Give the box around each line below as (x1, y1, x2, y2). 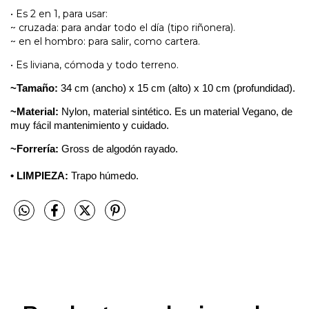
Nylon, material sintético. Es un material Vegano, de (59, 106, 292, 117)
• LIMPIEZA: (10, 170, 71, 181)
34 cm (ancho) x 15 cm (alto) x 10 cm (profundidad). (58, 82, 298, 94)
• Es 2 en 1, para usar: (10, 7, 110, 20)
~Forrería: (10, 143, 59, 154)
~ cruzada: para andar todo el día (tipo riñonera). (10, 21, 235, 34)
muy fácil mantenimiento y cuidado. (10, 119, 169, 131)
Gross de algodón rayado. (59, 143, 178, 154)
